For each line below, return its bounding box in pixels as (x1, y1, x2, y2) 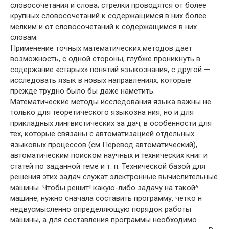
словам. (10, 33, 38, 42)
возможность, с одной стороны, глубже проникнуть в (10, 54, 200, 63)
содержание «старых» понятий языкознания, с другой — (10, 65, 210, 74)
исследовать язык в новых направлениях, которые (10, 76, 191, 85)
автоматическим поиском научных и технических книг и (10, 151, 208, 160)
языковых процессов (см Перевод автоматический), (10, 140, 197, 149)
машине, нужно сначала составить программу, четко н (10, 194, 202, 203)
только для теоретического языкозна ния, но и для (10, 108, 194, 117)
